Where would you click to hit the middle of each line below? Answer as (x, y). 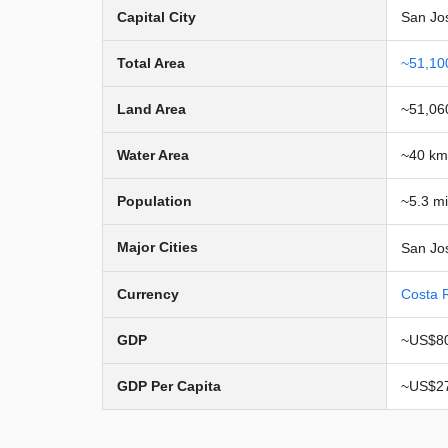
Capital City (156, 16)
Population (154, 200)
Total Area (151, 62)
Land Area (151, 108)
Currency (148, 293)
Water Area (153, 154)
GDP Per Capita (169, 385)
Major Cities (157, 246)
